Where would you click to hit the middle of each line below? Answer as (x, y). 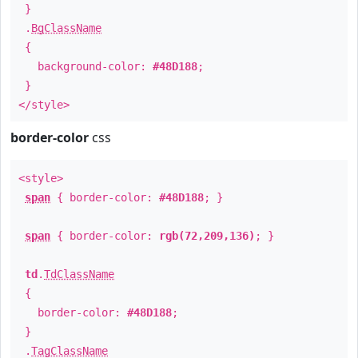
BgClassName (66, 28)
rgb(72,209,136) (207, 236)
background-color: (86, 66)
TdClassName (79, 274)
